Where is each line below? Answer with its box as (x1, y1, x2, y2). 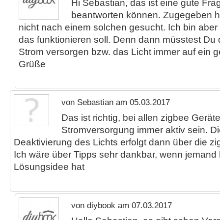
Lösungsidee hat (14, 162, 84, 172)
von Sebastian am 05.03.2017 (61, 98, 170, 108)
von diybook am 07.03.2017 (71, 200, 172, 210)
